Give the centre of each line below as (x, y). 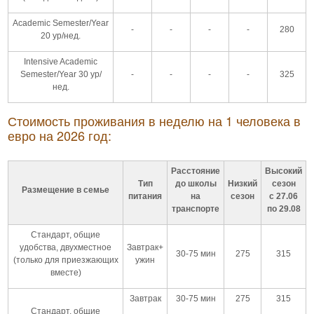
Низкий (243, 183)
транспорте (196, 209)
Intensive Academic (61, 61)
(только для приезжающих (66, 260)
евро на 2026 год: (60, 135)
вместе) (66, 272)
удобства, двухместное (66, 247)
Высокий (284, 171)
